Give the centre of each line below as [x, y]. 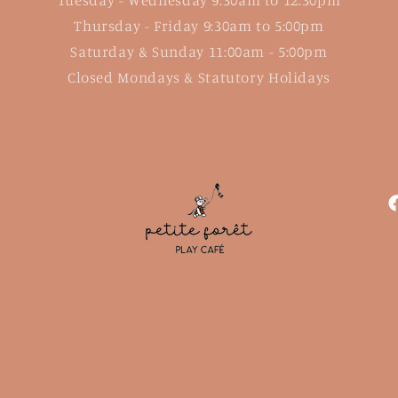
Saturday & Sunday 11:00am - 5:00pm [199, 51]
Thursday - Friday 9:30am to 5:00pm [199, 25]
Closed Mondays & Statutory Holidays [199, 77]
